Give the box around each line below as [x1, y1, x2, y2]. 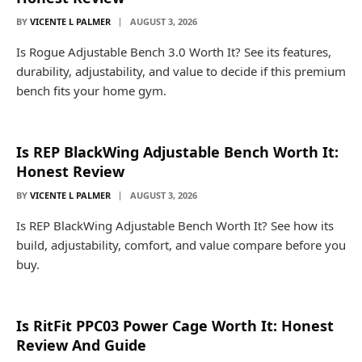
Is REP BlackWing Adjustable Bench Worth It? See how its [16, 217, 334, 234]
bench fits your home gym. [16, 82, 166, 99]
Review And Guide [16, 335, 146, 355]
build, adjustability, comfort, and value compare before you [16, 237, 346, 253]
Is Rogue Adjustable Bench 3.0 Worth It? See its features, [16, 44, 331, 60]
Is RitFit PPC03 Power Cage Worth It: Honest [16, 316, 334, 335]
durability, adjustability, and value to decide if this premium [16, 63, 346, 79]
